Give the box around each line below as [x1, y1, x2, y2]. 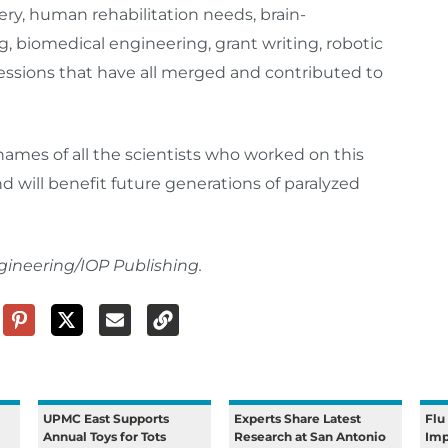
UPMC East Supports [43, 411, 170, 427]
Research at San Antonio [234, 429, 387, 445]
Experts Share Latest [234, 411, 362, 427]
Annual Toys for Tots [43, 429, 167, 445]
